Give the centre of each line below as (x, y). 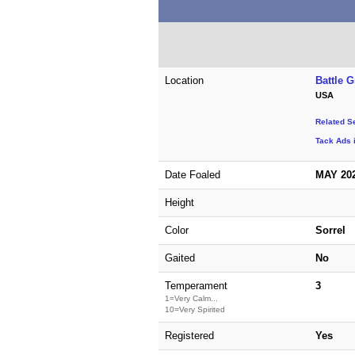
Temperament (196, 285)
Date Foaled (192, 174)
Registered (189, 335)
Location (184, 80)
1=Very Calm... (191, 298)
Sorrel (330, 230)
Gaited (179, 258)
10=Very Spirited (195, 309)
